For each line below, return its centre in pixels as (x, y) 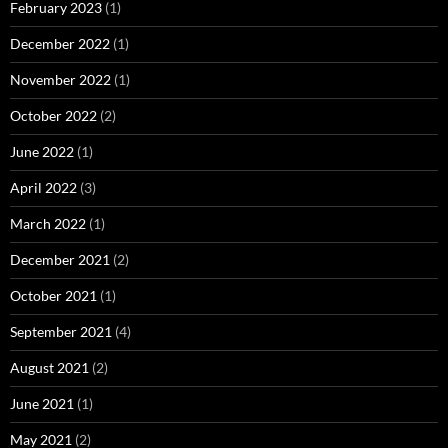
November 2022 (60, 80)
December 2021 (60, 260)
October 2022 (53, 116)
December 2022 (60, 44)
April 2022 (43, 188)
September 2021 (61, 332)
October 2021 (53, 296)
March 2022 (48, 224)
